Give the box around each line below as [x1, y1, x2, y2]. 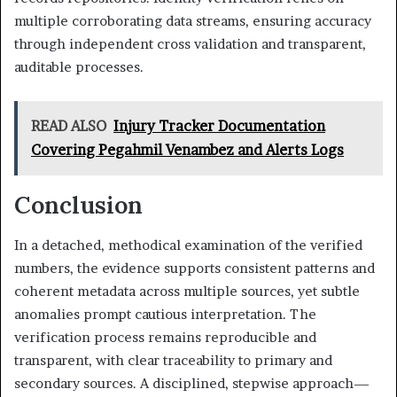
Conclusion [14, 190, 143, 221]
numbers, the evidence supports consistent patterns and [14, 259, 375, 276]
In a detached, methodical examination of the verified [14, 236, 362, 253]
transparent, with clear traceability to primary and [14, 351, 332, 369]
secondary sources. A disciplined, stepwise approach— [14, 374, 370, 392]
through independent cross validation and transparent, [14, 35, 366, 53]
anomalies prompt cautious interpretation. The [14, 305, 316, 323]
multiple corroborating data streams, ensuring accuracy [14, 12, 371, 30]
